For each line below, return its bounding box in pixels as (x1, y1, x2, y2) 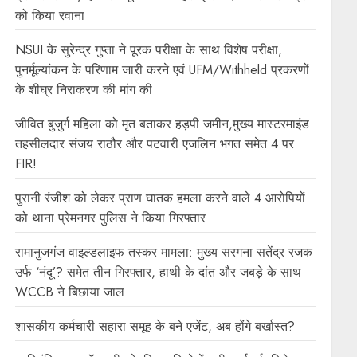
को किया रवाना (15, 6, 85, 25)
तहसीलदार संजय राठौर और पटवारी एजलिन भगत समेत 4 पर (15, 134, 295, 153)
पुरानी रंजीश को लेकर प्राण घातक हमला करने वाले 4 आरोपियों (15, 188, 306, 207)
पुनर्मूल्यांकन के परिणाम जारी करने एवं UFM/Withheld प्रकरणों (15, 60, 310, 79)
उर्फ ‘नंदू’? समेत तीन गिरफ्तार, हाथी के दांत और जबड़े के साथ (15, 262, 302, 281)
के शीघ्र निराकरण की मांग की (15, 80, 153, 99)
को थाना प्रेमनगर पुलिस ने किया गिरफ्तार (15, 208, 206, 227)
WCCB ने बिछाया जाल (15, 282, 125, 301)
